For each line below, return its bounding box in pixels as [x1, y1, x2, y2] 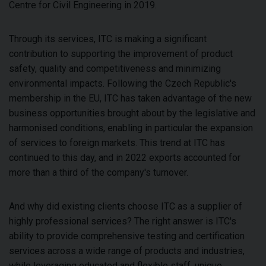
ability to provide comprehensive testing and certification [9, 230, 245, 242]
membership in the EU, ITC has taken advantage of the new [9, 93, 252, 104]
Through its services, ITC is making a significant [9, 33, 207, 45]
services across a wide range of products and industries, [9, 245, 245, 256]
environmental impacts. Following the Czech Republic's [9, 78, 236, 89]
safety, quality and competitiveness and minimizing [9, 63, 221, 74]
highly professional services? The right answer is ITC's [9, 216, 236, 227]
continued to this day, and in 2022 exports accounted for [9, 152, 240, 163]
